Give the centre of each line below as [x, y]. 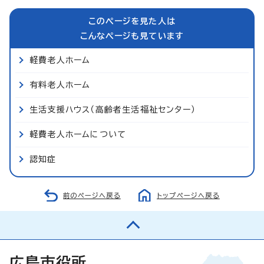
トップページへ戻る [188, 195]
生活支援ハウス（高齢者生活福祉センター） [113, 109]
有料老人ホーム [60, 85]
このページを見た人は [132, 21]
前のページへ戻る [92, 195]
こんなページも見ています [132, 36]
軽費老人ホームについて [78, 134]
